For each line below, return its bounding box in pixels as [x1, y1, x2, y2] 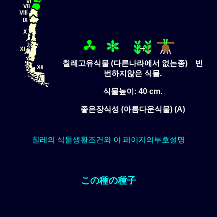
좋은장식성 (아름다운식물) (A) [80, 105, 185, 113]
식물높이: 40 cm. [103, 87, 162, 95]
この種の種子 [81, 175, 136, 186]
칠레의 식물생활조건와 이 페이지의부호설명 [32, 135, 185, 144]
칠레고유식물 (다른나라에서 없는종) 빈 [62, 59, 203, 67]
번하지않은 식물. [104, 69, 162, 77]
